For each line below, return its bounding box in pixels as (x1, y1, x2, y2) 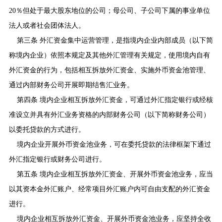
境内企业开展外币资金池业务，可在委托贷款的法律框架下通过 (16, 140, 211, 148)
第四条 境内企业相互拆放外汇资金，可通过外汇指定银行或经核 (16, 96, 213, 104)
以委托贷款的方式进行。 (8, 125, 85, 133)
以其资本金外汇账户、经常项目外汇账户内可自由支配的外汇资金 (8, 185, 210, 193)
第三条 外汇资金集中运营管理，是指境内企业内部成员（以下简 (16, 36, 213, 44)
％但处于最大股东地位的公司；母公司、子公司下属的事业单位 (15, 6, 210, 14)
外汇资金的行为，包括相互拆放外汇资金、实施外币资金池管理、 (8, 66, 210, 74)
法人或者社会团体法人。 (8, 21, 85, 29)
